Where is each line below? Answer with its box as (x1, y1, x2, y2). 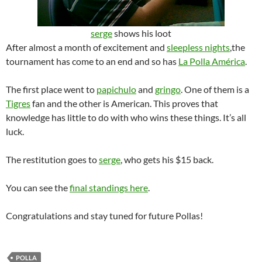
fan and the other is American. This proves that (30, 98, 218, 109)
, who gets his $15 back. (120, 154, 213, 165)
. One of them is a (181, 84, 249, 95)
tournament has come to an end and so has (6, 56, 178, 67)
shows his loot (112, 27, 171, 39)
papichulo (96, 84, 136, 95)
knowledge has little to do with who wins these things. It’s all (6, 112, 246, 123)
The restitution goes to (6, 154, 99, 165)
